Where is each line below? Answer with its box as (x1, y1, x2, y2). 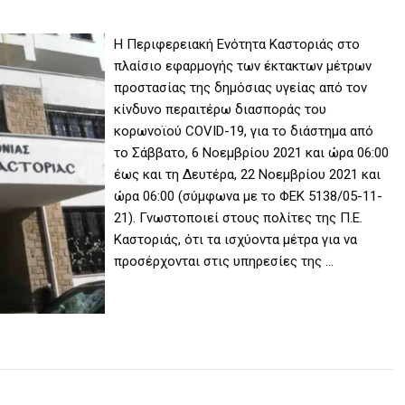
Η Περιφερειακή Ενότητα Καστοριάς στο (114, 36, 361, 53)
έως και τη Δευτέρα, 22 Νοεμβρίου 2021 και (114, 166, 381, 184)
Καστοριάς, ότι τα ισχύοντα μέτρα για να (114, 231, 358, 249)
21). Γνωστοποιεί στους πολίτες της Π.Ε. (114, 210, 363, 227)
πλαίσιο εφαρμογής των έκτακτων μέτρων (114, 58, 372, 75)
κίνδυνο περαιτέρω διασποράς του (114, 101, 327, 118)
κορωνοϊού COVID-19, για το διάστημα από (114, 123, 374, 140)
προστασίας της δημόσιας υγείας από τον (114, 80, 368, 97)
